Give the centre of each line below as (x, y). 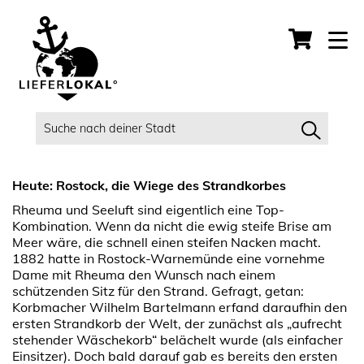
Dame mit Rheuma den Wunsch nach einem (144, 275)
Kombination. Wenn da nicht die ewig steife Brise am (172, 226)
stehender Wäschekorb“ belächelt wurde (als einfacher (178, 340)
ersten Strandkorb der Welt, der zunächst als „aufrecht (177, 323)
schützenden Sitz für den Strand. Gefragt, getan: (158, 291)
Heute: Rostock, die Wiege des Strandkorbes (149, 185)
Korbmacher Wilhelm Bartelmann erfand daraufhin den (180, 307)
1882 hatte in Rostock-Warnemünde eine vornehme (169, 258)
